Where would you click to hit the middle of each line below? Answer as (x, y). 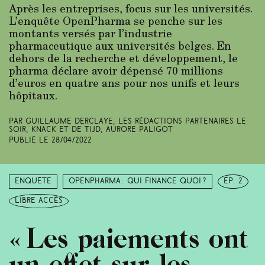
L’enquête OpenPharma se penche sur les (116, 20)
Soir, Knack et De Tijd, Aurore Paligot (91, 130)
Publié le (30, 141)
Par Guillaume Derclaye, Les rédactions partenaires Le (127, 121)
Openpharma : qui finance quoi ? (138, 182)
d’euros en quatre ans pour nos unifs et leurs (124, 83)
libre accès (39, 201)
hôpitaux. (33, 95)
